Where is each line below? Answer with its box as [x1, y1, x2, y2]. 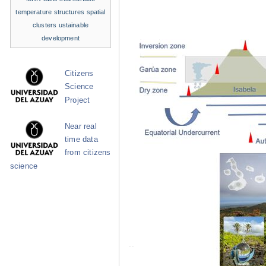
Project [65, 96, 90, 104]
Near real [65, 122, 97, 131]
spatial [86, 8, 106, 15]
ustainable [58, 21, 89, 28]
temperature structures [15, 8, 85, 15]
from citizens [65, 148, 111, 157]
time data [65, 135, 98, 144]
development [42, 34, 80, 42]
